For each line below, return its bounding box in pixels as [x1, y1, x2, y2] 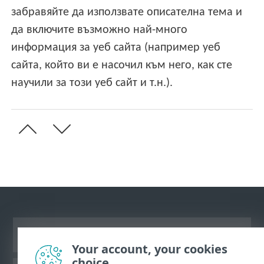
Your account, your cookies [72, 241, 227, 257]
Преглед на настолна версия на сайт [31, 228, 233, 241]
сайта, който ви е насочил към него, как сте [11, 60, 233, 72]
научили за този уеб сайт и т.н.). [11, 77, 173, 90]
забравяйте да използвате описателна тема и [11, 6, 243, 19]
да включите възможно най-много [11, 24, 188, 37]
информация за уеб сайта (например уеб [11, 42, 221, 54]
